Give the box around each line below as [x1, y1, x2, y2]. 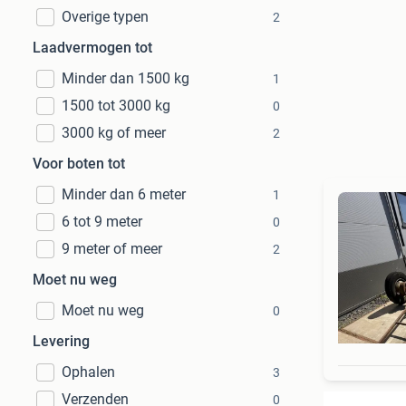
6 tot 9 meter [62, 213, 142, 230]
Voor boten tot [33, 155, 125, 172]
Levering [33, 333, 90, 350]
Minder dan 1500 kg [62, 70, 189, 87]
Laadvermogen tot [33, 39, 152, 56]
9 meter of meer [62, 240, 162, 257]
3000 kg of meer [62, 124, 166, 141]
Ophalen [62, 363, 115, 381]
